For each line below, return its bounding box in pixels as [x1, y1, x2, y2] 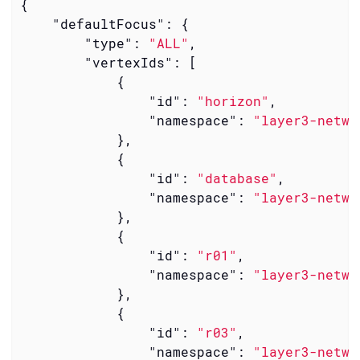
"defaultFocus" [51, 14, 165, 32]
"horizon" [196, 92, 269, 109]
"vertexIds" [84, 53, 173, 71]
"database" [196, 169, 277, 186]
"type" [84, 34, 133, 51]
